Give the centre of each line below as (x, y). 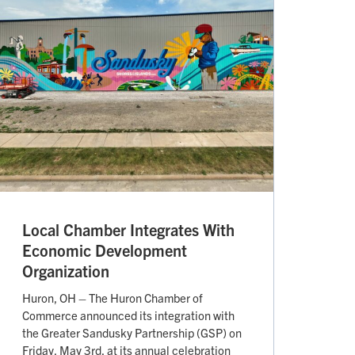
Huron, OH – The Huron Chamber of (113, 298)
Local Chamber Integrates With (128, 230)
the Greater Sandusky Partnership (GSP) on (132, 333)
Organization (66, 271)
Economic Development (105, 250)
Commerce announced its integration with (128, 315)
